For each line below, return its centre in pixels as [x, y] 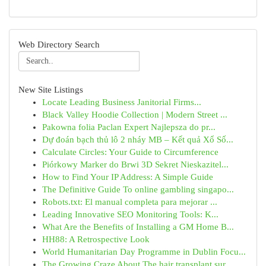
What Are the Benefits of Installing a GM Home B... [138, 227]
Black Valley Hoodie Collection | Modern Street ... [135, 115]
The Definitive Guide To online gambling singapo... [138, 189]
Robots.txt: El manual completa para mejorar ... [130, 202]
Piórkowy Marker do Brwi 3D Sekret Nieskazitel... [135, 164]
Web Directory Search [59, 45]
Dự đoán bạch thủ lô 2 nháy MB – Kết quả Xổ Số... [138, 140]
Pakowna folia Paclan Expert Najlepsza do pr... [129, 127]
